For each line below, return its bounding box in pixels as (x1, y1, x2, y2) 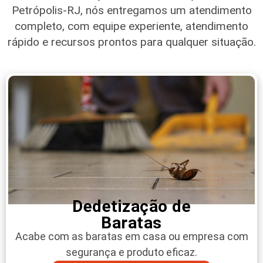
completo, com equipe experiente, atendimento (15, 19, 248, 33)
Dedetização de (72, 197, 191, 217)
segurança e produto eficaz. (66, 246, 197, 259)
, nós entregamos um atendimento (80, 4, 252, 18)
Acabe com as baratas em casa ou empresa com (15, 230, 248, 243)
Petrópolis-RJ (11, 4, 80, 18)
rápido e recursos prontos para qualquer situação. (7, 35, 256, 49)
